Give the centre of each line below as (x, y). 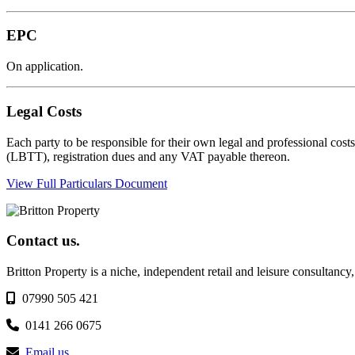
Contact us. (43, 241)
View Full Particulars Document (87, 183)
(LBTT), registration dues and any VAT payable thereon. (148, 156)
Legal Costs (44, 111)
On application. (45, 67)
